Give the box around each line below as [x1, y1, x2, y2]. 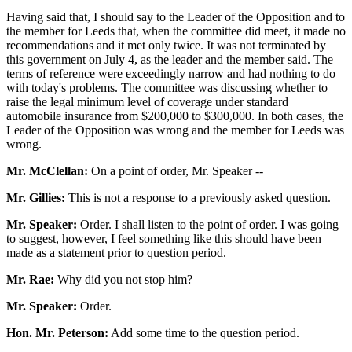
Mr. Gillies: [6, 190, 65, 204]
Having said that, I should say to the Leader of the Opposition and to [6, 9, 345, 24]
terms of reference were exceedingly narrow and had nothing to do [6, 66, 335, 80]
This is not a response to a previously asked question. [65, 190, 331, 204]
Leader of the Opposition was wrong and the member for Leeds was [6, 123, 344, 137]
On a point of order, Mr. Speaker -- [88, 163, 263, 178]
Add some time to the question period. [108, 325, 299, 339]
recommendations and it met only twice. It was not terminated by [6, 38, 326, 52]
